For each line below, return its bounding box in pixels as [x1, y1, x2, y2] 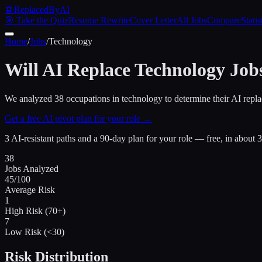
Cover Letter [130, 15, 177, 25]
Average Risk [5, 184, 55, 195]
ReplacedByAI [14, 5, 70, 15]
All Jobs [177, 15, 207, 25]
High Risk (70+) [5, 205, 65, 216]
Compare [207, 15, 241, 25]
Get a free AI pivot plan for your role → [5, 113, 152, 123]
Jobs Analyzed [5, 163, 58, 174]
